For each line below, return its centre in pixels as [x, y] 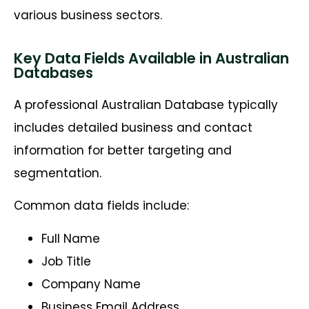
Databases [53, 72]
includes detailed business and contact [133, 127]
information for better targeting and [123, 150]
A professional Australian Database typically [146, 104]
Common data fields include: [101, 206]
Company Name [91, 284]
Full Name [71, 238]
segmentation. [58, 173]
